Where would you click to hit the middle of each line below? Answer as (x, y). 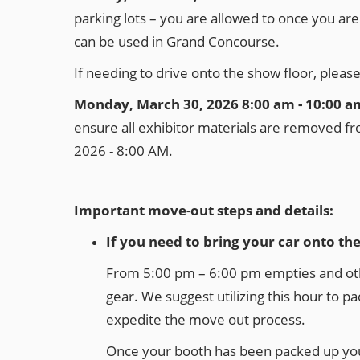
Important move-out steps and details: (204, 210)
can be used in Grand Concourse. (177, 41)
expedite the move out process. (206, 319)
